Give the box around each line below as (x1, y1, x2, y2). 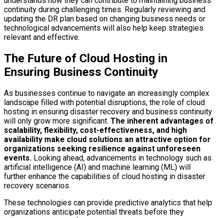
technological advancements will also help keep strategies (4, 23, 203, 33)
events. (4, 153, 32, 163)
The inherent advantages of (109, 116, 214, 126)
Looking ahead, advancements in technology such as (32, 153, 212, 163)
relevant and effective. (4, 33, 80, 42)
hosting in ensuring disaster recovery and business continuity (4, 107, 212, 117)
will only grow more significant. (4, 116, 109, 126)
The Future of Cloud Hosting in (4, 52, 167, 66)
